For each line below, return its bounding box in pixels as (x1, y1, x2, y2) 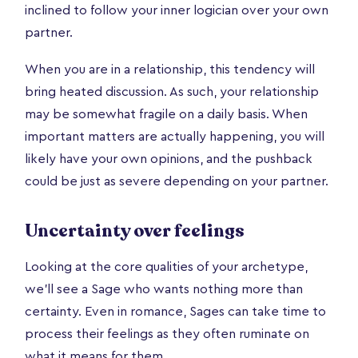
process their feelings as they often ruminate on (25, 327, 309, 340)
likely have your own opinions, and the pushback (25, 152, 312, 165)
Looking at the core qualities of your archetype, (25, 260, 308, 273)
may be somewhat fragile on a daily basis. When (25, 107, 308, 121)
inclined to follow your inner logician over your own (25, 3, 328, 17)
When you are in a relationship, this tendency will (25, 62, 315, 76)
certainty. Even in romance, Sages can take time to (25, 304, 326, 318)
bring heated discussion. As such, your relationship (25, 85, 319, 98)
